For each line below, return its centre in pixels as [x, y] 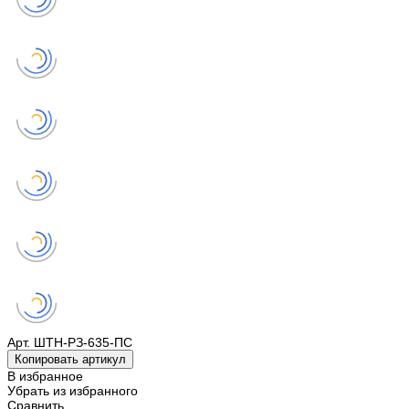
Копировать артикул [70, 360]
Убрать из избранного [73, 391]
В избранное [45, 377]
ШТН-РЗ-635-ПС [83, 343]
